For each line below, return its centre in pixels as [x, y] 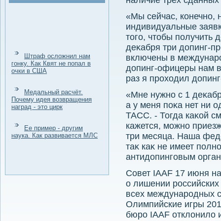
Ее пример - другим [54, 128]
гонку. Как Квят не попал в [51, 63]
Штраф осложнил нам [57, 56]
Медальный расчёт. [54, 92]
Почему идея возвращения [52, 99]
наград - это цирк [37, 107]
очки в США [29, 71]
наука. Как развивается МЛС [55, 135]
